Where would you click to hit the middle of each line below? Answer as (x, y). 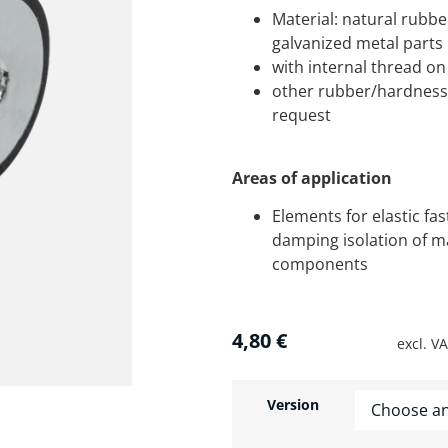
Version (293, 405)
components (319, 264)
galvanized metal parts (357, 43)
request (301, 115)
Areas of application (311, 177)
